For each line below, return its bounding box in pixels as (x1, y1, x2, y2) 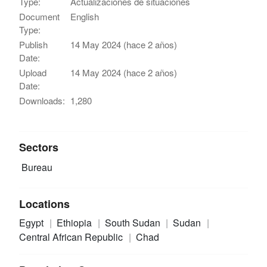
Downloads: (19, 94, 66, 107)
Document (19, 10, 60, 23)
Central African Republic (19, 229, 126, 244)
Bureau (19, 160, 53, 174)
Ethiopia (56, 215, 94, 229)
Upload (19, 66, 47, 79)
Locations (19, 195, 70, 212)
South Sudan (104, 215, 163, 229)
